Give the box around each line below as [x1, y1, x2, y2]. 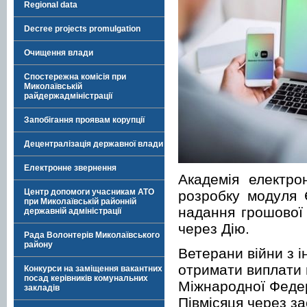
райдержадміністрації [24, 91, 112, 101]
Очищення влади [24, 48, 93, 58]
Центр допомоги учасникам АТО [24, 187, 154, 197]
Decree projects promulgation [24, 24, 140, 34]
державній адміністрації [24, 206, 121, 216]
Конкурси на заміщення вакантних [24, 264, 162, 273]
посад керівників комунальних [24, 273, 148, 283]
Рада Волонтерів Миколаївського [24, 230, 160, 240]
